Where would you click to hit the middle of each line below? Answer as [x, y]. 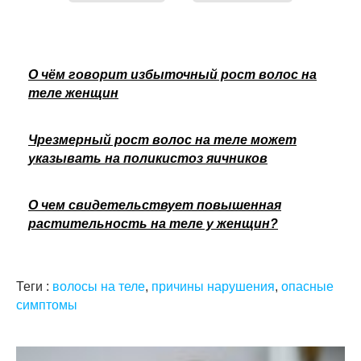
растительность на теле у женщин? [153, 223]
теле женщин [73, 93]
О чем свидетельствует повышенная [155, 205]
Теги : [34, 286]
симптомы [47, 305]
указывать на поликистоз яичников [148, 158]
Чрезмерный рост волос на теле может [162, 139]
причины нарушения [213, 286]
